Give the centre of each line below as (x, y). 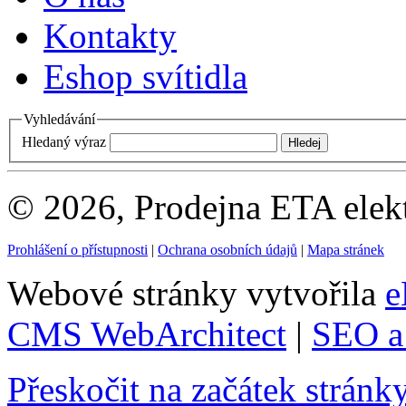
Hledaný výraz (64, 141)
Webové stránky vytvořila (196, 293)
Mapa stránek (346, 249)
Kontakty (110, 36)
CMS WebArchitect (147, 333)
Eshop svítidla (145, 77)
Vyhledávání (59, 120)
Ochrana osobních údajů (227, 249)
